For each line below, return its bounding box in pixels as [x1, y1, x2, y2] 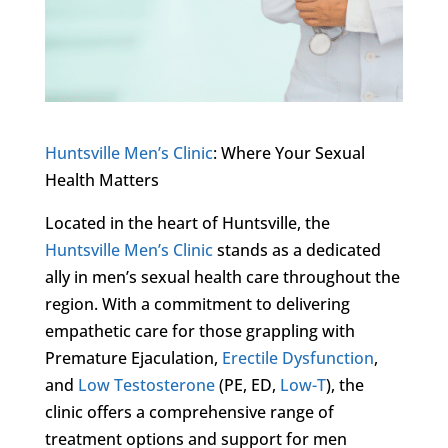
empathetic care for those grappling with [44, 319, 355, 342]
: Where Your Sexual [212, 141, 365, 164]
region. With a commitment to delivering [44, 292, 350, 315]
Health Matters [44, 168, 159, 191]
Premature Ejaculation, [44, 346, 222, 369]
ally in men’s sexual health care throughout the [44, 265, 400, 288]
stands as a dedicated [212, 238, 381, 261]
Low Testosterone [77, 373, 215, 396]
